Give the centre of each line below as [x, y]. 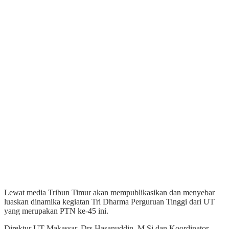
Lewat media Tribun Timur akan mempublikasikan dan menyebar [109, 192]
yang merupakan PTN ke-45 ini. [56, 211]
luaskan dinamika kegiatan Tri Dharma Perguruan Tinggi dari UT [109, 201]
